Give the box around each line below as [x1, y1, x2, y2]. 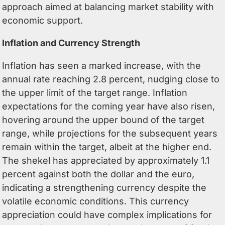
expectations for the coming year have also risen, [2, 100, 215, 111]
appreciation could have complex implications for [2, 209, 212, 220]
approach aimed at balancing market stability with [2, 1, 214, 12]
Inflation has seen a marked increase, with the [2, 60, 201, 71]
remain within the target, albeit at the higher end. [2, 141, 212, 152]
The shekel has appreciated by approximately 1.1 [2, 155, 210, 166]
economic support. [2, 15, 83, 26]
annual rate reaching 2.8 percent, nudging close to [2, 73, 220, 84]
